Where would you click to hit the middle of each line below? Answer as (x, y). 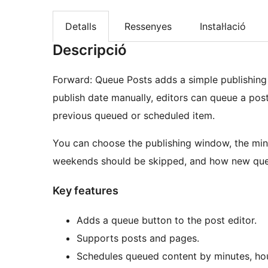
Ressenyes (148, 27)
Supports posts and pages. (138, 238)
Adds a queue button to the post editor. (167, 220)
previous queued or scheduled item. (134, 116)
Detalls (81, 27)
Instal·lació (223, 27)
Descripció (90, 50)
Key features (86, 191)
